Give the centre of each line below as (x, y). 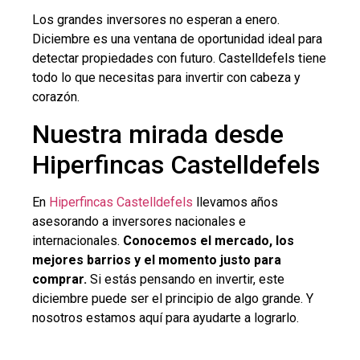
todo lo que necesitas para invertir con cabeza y (166, 78)
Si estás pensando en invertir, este (186, 279)
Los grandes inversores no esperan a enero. (156, 20)
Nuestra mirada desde (158, 134)
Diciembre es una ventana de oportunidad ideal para (177, 39)
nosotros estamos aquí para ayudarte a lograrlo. (166, 317)
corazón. (56, 97)
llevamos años (235, 202)
